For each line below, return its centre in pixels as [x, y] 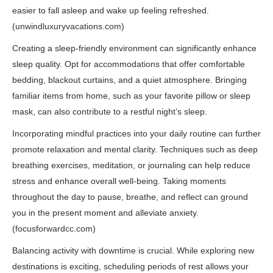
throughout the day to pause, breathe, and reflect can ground [130, 197]
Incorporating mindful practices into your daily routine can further [136, 133]
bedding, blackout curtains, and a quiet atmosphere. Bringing [129, 80]
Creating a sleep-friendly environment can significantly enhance [134, 48]
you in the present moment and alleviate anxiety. [105, 213]
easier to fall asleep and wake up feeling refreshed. [111, 10]
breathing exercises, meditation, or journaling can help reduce [131, 165]
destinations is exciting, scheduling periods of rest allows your [130, 266]
